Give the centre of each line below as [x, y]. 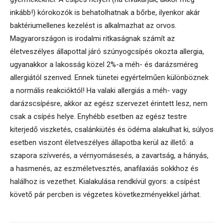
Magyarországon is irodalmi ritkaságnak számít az [92, 38]
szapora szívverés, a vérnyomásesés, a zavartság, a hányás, [109, 155]
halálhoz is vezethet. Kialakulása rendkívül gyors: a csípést [105, 181]
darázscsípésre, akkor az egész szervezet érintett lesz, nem [109, 103]
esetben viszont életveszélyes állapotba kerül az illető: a [102, 142]
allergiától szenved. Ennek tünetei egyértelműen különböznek [109, 77]
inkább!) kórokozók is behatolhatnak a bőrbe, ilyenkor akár [105, 12]
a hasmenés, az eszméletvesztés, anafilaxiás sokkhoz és [104, 168]
